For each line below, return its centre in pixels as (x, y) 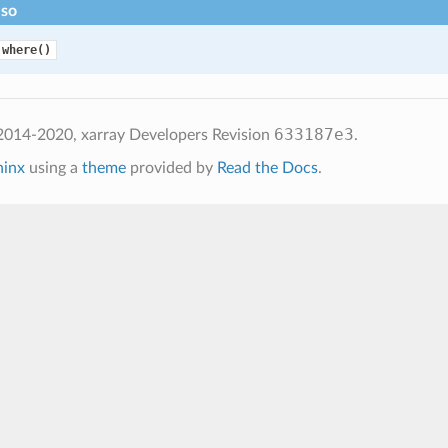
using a (53, 168)
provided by (171, 168)
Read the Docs (267, 168)
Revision (242, 135)
